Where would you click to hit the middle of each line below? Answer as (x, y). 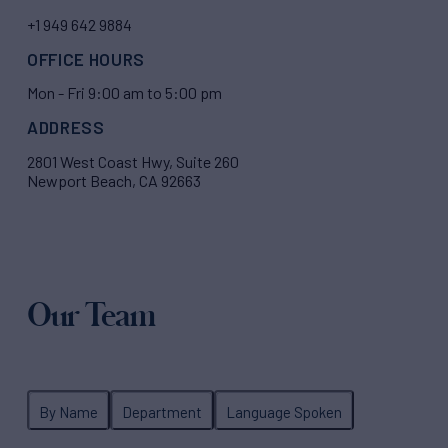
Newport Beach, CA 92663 (114, 180)
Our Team (91, 314)
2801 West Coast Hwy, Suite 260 (133, 161)
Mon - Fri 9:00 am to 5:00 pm (124, 93)
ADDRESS (66, 127)
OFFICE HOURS (86, 59)
